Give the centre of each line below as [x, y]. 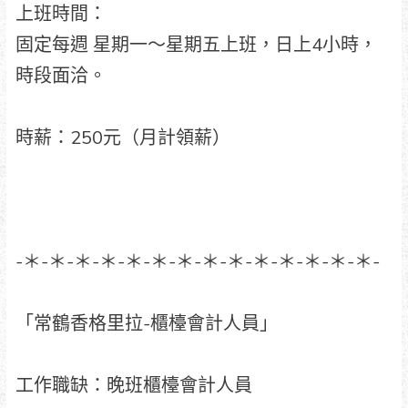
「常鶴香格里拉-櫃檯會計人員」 [146, 323]
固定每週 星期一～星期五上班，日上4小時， [196, 45]
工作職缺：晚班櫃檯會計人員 [133, 385]
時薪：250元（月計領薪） [122, 138]
